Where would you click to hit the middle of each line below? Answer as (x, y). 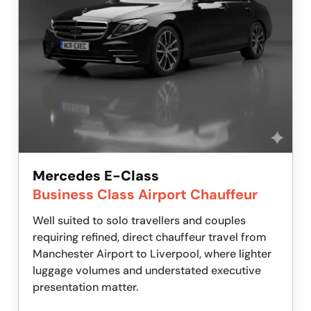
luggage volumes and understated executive (147, 271)
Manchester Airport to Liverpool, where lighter (152, 254)
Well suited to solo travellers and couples (139, 221)
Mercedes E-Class (96, 176)
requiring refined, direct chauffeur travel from (150, 237)
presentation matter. (85, 287)
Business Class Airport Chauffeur (145, 195)
